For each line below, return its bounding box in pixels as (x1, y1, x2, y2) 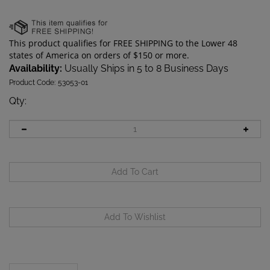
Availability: (9, 62, 62, 74)
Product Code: (9, 78, 55, 87)
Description (20, 256, 66, 266)
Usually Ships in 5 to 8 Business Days (62, 62, 228, 74)
